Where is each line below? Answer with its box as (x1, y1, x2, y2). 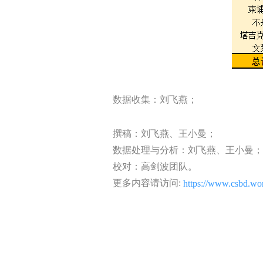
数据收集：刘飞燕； (113, 94, 197, 104)
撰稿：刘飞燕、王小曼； (113, 128, 216, 139)
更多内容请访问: (113, 177, 183, 188)
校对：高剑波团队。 (113, 161, 197, 171)
